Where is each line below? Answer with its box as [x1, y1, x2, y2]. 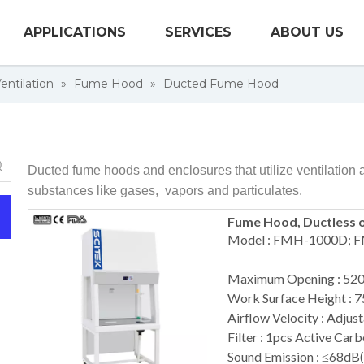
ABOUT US [271, 24, 344, 40]
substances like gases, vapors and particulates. [28, 184, 302, 197]
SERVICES [165, 24, 232, 40]
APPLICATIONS [24, 24, 127, 40]
